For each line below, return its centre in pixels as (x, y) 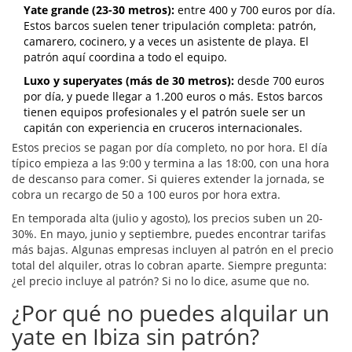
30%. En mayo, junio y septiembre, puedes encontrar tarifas (169, 234)
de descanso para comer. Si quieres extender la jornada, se (168, 179)
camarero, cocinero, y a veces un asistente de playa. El (166, 42)
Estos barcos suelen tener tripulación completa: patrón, (170, 26)
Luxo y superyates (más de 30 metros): (129, 81)
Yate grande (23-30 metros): (99, 10)
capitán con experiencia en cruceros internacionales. (163, 128)
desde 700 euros (279, 81)
